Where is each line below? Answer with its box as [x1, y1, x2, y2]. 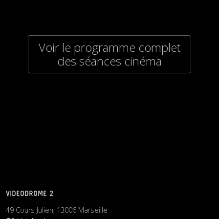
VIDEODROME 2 [6, 190, 54, 198]
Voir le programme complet [38, 39, 180, 55]
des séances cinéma [57, 52, 162, 69]
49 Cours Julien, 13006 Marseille [6, 205, 108, 215]
